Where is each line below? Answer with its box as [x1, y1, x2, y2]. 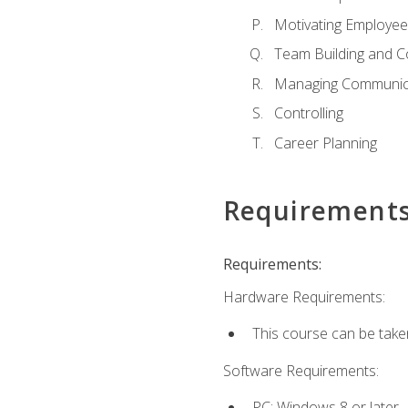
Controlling [273, 103, 343, 124]
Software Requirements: [222, 360, 379, 381]
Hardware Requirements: [222, 287, 385, 308]
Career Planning [273, 132, 377, 153]
